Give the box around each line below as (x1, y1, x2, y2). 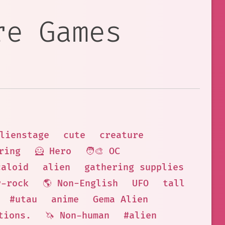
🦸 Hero (35, 146, 71, 157)
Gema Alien (93, 194, 148, 205)
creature (99, 130, 144, 141)
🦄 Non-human (45, 210, 109, 221)
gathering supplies (84, 162, 184, 173)
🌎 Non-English (43, 178, 118, 189)
